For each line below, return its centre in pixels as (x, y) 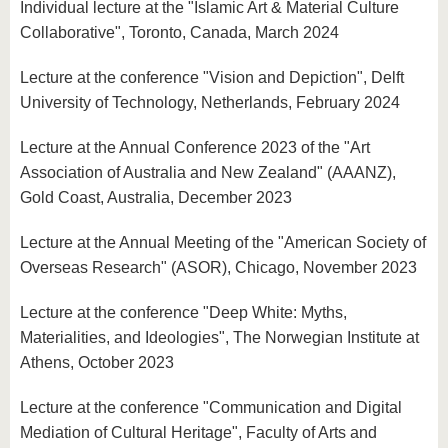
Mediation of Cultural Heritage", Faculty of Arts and (198, 432)
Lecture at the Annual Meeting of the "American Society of (223, 242)
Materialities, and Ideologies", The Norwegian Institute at (219, 337)
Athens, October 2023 (97, 362)
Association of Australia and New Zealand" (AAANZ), (208, 172)
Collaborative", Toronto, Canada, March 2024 (179, 32)
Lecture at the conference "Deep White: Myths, (183, 312)
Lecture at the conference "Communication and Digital (211, 407)
